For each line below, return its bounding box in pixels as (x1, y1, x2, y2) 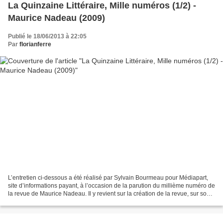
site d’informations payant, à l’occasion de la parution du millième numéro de (8, 182, 215, 189)
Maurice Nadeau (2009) (8, 13, 105, 23)
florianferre (19, 41, 51, 48)
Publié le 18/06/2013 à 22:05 (8, 33, 87, 40)
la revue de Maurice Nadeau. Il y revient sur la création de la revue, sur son (8, 190, 210, 197)
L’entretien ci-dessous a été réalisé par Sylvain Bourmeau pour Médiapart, (8, 174, 208, 181)
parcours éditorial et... (8, 198, 66, 205)
